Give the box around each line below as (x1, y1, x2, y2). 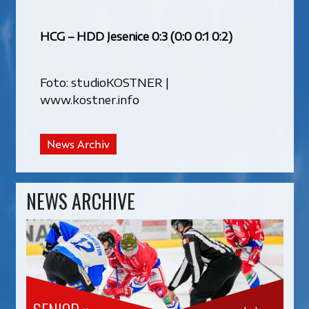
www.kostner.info (39, 91, 139, 107)
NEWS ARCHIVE (26, 187, 135, 216)
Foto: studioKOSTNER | (39, 74, 169, 90)
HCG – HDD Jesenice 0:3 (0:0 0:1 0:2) (39, 28, 232, 43)
